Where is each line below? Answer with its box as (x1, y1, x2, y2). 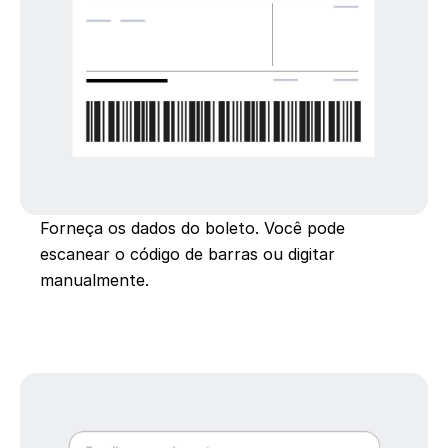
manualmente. (40, 270, 149, 290)
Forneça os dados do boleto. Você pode (40, 218, 345, 238)
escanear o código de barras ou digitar (40, 244, 335, 264)
